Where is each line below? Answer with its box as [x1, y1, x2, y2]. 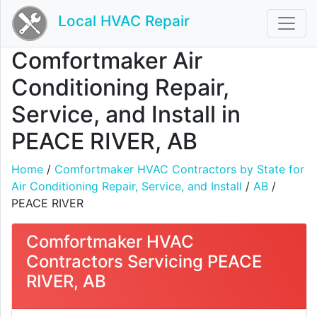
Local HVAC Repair [58, 12, 190, 30]
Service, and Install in [11, 100, 241, 128]
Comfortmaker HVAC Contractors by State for [54, 162, 304, 176]
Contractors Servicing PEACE [26, 251, 262, 272]
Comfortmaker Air [11, 47, 202, 74]
